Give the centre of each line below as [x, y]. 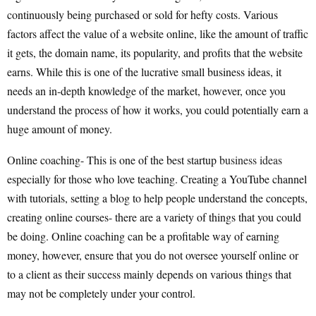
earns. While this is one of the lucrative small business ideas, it [144, 72]
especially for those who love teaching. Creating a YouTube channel [157, 179]
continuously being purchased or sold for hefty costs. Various [142, 15]
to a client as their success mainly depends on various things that [149, 274]
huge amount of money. [60, 129]
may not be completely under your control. [101, 293]
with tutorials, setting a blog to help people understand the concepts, [157, 198]
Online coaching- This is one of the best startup [113, 160]
